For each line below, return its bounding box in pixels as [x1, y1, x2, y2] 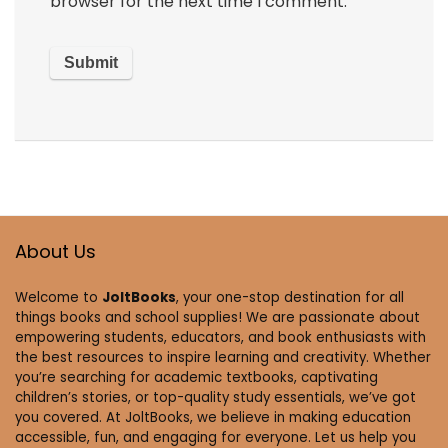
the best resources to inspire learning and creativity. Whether [15, 347, 431, 367]
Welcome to [15, 287, 102, 307]
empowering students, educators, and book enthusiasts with [15, 327, 426, 347]
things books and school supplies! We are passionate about [15, 307, 420, 327]
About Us [15, 238, 96, 264]
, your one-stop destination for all [176, 287, 404, 307]
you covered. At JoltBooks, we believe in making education [15, 407, 411, 427]
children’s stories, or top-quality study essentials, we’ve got [15, 387, 416, 407]
